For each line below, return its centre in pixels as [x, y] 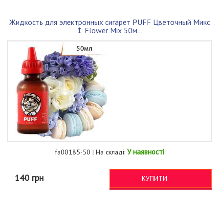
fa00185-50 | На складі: [91, 152]
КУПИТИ [154, 179]
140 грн [29, 178]
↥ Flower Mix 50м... [109, 31]
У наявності [146, 152]
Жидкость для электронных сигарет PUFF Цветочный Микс [109, 22]
